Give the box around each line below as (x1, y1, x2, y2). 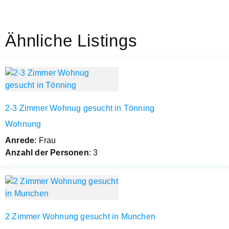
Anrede (5, 135, 35, 145)
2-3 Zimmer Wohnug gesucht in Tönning (5, 103, 155, 112)
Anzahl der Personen (5, 148, 89, 157)
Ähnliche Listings (5, 31, 138, 50)
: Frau (34, 135, 56, 145)
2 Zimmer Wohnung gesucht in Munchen (5, 212, 155, 221)
